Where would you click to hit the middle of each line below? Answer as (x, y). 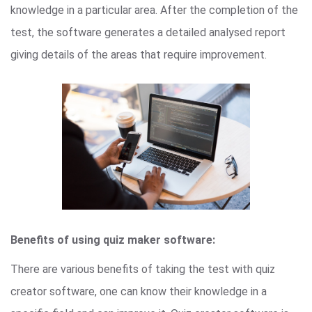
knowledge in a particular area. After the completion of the (154, 10)
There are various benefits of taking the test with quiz (143, 270)
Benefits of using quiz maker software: (113, 240)
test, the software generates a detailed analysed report (148, 33)
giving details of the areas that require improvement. (139, 55)
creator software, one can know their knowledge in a (139, 292)
